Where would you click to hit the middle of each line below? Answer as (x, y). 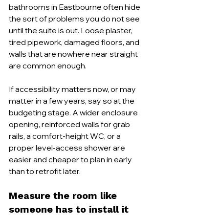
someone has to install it (69, 209)
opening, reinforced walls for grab (70, 124)
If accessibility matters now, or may (73, 89)
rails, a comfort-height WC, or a (66, 136)
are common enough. (48, 66)
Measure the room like (64, 196)
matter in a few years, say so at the (72, 101)
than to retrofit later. (45, 171)
